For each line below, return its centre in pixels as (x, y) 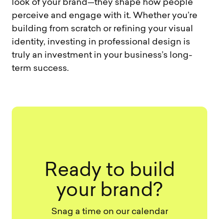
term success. (40, 69)
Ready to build (109, 172)
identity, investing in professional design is (101, 43)
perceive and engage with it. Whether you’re (105, 16)
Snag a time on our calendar (109, 212)
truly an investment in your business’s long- (102, 56)
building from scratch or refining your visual (102, 29)
